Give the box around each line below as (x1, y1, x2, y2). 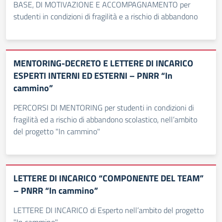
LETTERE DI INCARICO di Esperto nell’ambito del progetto (13, 204, 204, 216)
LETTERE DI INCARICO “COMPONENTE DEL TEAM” (13, 171, 204, 185)
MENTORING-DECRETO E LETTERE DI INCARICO (13, 56, 193, 70)
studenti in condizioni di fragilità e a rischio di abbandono (13, 10, 198, 22)
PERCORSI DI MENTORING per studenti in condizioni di (13, 102, 194, 113)
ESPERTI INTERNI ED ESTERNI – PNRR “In (13, 69, 172, 82)
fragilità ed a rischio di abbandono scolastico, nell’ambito (13, 113, 197, 125)
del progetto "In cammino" (13, 125, 100, 137)
